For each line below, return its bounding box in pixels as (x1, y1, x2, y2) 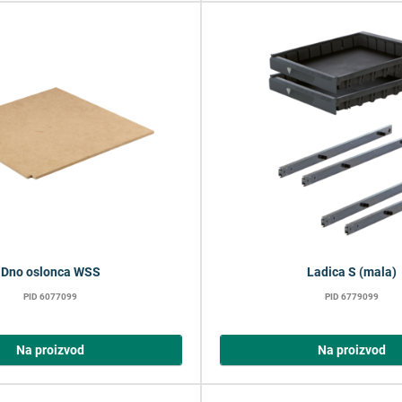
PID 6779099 (325, 292, 379, 302)
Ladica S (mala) (307, 265, 397, 280)
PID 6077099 (23, 292, 77, 302)
